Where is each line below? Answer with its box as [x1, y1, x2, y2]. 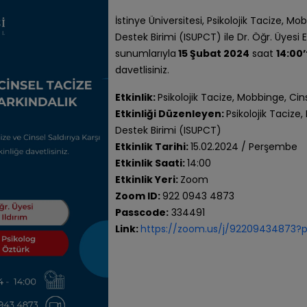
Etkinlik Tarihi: [115, 140, 191, 153]
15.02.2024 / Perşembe [191, 140, 298, 153]
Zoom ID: [115, 189, 163, 203]
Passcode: [115, 206, 169, 219]
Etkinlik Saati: [115, 156, 188, 170]
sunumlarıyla [115, 47, 177, 60]
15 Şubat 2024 [176, 47, 250, 60]
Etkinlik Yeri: [115, 173, 181, 186]
